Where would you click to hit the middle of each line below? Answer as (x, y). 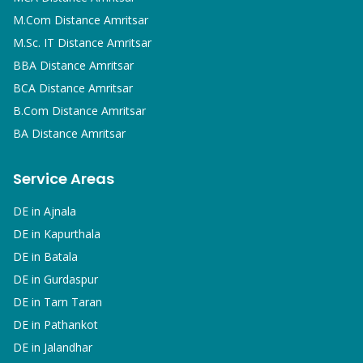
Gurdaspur (71, 279)
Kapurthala (72, 234)
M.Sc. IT (34, 43)
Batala (61, 256)
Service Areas (64, 179)
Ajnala (60, 211)
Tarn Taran (73, 302)
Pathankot (71, 325)
